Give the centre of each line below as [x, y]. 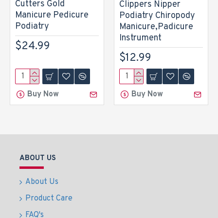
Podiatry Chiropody [157, 16]
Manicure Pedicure [52, 15]
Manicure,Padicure [156, 27]
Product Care [49, 199]
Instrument [140, 38]
